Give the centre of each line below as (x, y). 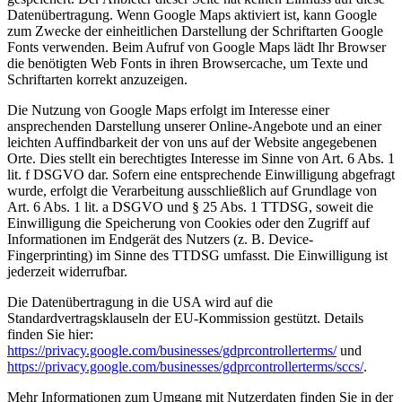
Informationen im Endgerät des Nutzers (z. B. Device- (160, 239)
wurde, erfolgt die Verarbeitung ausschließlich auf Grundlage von (192, 190)
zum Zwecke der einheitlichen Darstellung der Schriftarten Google (195, 31)
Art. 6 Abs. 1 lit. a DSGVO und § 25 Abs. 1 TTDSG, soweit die (190, 206)
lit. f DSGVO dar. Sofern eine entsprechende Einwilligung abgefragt (201, 174)
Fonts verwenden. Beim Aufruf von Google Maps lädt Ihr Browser (197, 47)
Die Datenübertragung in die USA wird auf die (140, 301)
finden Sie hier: (50, 334)
